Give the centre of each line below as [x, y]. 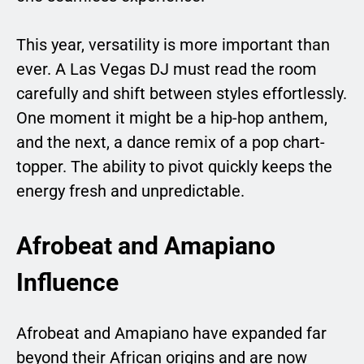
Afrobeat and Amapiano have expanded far [171, 333]
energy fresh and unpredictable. [130, 191]
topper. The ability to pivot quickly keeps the [174, 166]
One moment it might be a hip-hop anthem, [172, 117]
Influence [67, 282]
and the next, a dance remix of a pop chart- [171, 142]
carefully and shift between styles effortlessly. [182, 93]
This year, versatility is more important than [173, 44]
